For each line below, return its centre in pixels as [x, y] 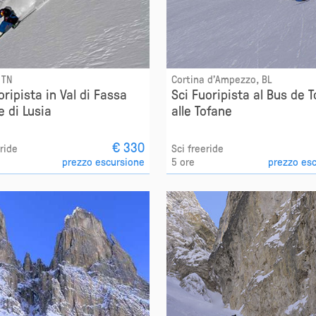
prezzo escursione [103, 161]
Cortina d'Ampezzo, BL [221, 79]
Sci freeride [197, 148]
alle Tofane [201, 110]
